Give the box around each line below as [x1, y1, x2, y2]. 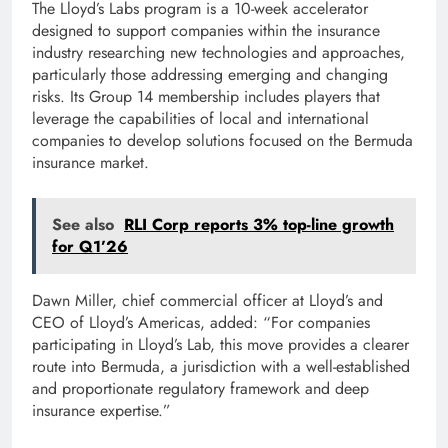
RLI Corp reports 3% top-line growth [124, 213, 394, 237]
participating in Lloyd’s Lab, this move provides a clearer [32, 333, 409, 357]
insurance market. [32, 151, 149, 175]
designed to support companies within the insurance [32, 19, 380, 43]
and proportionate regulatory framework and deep [32, 377, 369, 401]
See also [52, 213, 114, 237]
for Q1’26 [52, 235, 128, 259]
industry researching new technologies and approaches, [32, 41, 405, 65]
